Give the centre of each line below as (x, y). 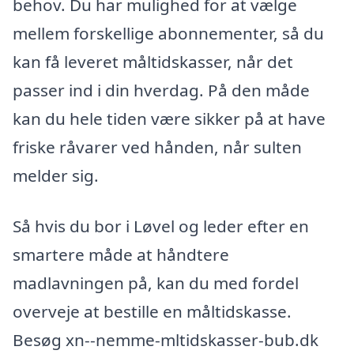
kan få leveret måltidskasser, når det (153, 62)
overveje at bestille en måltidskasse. (152, 311)
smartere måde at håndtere (121, 254)
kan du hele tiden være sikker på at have (169, 119)
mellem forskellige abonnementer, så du (168, 34)
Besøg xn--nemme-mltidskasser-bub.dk (166, 339)
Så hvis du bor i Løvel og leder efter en (161, 226)
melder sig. (56, 176)
